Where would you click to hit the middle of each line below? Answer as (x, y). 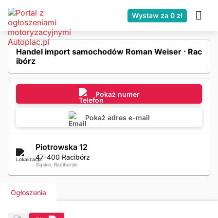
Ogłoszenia (28, 192)
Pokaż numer (117, 94)
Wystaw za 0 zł (157, 15)
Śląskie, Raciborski (56, 164)
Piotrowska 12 (62, 147)
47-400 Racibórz (63, 157)
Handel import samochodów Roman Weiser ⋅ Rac (109, 52)
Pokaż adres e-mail (117, 117)
